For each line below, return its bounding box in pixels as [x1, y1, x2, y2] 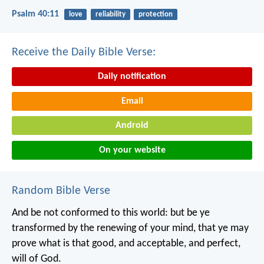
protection [138, 10, 173, 18]
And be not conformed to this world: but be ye [12, 207, 210, 219]
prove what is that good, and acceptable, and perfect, [12, 237, 240, 249]
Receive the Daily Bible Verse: [12, 47, 156, 58]
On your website [98, 145, 166, 155]
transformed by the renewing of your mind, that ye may [12, 222, 249, 234]
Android [115, 121, 148, 131]
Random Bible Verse [12, 184, 110, 197]
